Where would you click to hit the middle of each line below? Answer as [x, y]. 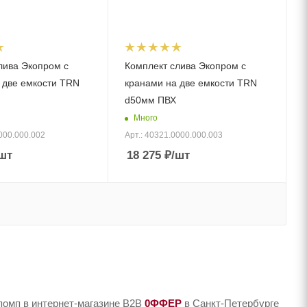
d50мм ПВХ [151, 100]
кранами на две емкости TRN [191, 83]
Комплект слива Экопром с [186, 66]
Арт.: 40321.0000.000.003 [174, 135]
